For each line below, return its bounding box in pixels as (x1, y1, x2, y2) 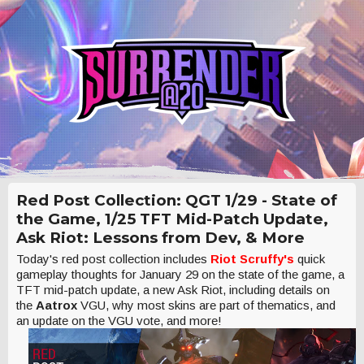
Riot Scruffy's (210, 252, 297, 266)
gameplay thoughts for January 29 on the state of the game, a (16, 267, 344, 281)
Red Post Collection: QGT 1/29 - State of (16, 191, 337, 210)
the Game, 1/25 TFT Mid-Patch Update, (16, 210, 328, 228)
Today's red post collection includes (16, 252, 210, 266)
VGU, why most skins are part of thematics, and (80, 298, 336, 312)
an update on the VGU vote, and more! (16, 314, 222, 327)
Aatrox (36, 298, 80, 312)
